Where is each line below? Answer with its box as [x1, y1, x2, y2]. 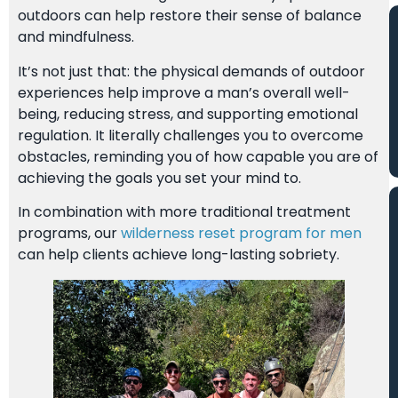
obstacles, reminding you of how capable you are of [18, 146, 378, 167]
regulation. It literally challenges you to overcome [18, 124, 363, 146]
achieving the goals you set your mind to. [18, 167, 301, 188]
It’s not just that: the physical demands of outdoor [18, 60, 365, 82]
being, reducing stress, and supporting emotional [18, 103, 358, 124]
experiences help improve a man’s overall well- [18, 82, 350, 103]
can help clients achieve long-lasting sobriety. [18, 244, 339, 266]
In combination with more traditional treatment [18, 202, 351, 223]
